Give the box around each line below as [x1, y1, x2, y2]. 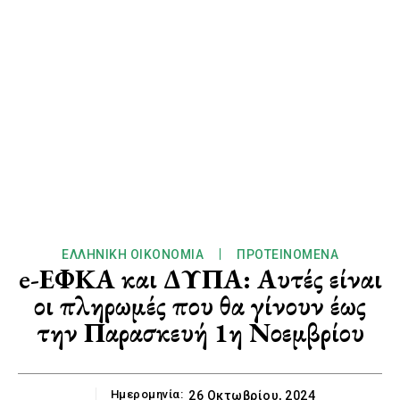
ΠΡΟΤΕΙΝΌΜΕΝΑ [237, 247, 338, 262]
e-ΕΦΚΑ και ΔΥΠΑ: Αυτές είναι [18, 262, 382, 297]
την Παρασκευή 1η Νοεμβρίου [36, 315, 364, 351]
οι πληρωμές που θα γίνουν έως [34, 288, 366, 324]
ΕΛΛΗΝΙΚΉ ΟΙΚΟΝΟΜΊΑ [62, 247, 204, 262]
